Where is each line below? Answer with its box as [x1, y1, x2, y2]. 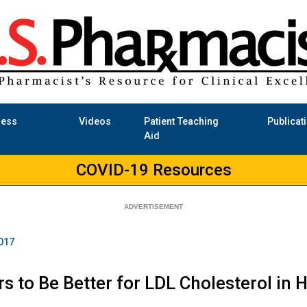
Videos [78, 116, 111, 128]
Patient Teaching [143, 116, 219, 128]
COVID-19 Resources [75, 160, 232, 180]
